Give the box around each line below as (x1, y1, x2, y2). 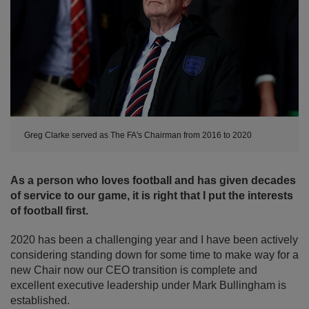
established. (10, 295, 70, 307)
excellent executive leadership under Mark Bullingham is (10, 279, 286, 292)
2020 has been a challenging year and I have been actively (10, 234, 298, 246)
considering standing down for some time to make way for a (10, 249, 299, 261)
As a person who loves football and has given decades (10, 175, 296, 187)
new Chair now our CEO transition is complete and (10, 264, 257, 277)
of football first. (10, 205, 88, 217)
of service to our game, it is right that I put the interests (10, 190, 293, 202)
